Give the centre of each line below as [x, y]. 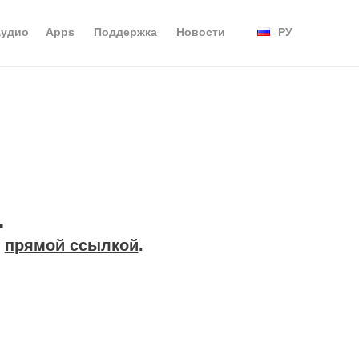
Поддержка [125, 32]
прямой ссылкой [71, 245]
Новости [201, 32]
